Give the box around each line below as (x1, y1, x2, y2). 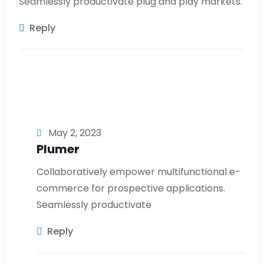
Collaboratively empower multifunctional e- (37, 165, 240, 179)
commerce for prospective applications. (37, 181, 225, 196)
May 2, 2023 (46, 126, 101, 140)
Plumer (37, 141, 80, 158)
